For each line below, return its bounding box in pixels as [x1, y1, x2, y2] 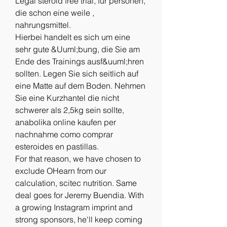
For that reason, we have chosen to [15, 153, 141, 164]
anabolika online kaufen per [15, 117, 116, 127]
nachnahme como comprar [15, 129, 113, 139]
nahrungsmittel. [15, 19, 73, 30]
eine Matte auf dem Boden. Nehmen [15, 80, 145, 91]
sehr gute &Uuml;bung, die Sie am [15, 44, 140, 54]
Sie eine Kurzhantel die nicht [15, 92, 119, 103]
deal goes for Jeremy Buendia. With [15, 190, 144, 200]
